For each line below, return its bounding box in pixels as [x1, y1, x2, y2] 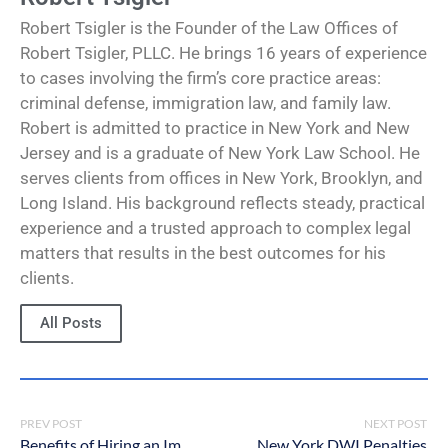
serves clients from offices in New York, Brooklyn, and [20, 167, 423, 188]
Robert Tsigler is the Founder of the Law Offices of [20, 17, 398, 38]
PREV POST [20, 416, 82, 432]
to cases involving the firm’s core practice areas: [20, 67, 381, 88]
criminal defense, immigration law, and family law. [20, 92, 391, 113]
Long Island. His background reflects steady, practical [20, 192, 425, 213]
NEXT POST [364, 416, 427, 432]
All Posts [40, 314, 102, 333]
